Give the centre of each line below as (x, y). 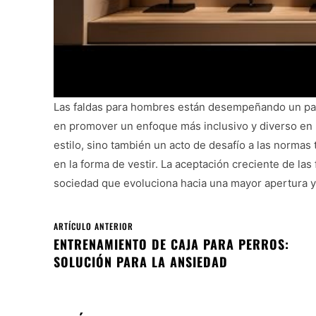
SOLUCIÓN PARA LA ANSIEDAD (141, 261)
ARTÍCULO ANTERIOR (93, 226)
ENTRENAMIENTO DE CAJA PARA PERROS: (171, 244)
